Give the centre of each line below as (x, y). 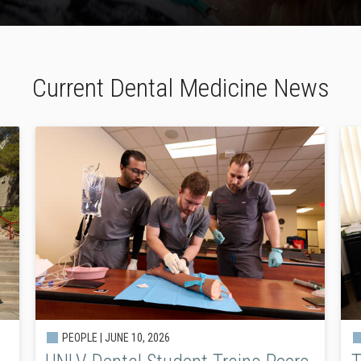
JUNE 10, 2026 (138, 338)
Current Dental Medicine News (180, 88)
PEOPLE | (83, 338)
